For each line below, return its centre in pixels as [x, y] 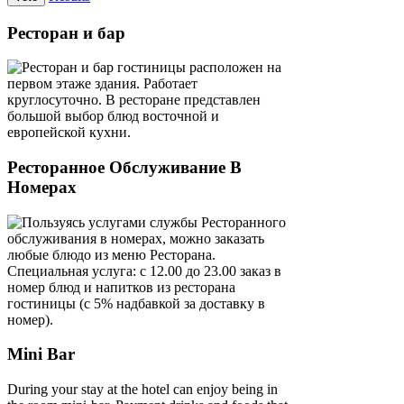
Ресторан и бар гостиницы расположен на [151, 68]
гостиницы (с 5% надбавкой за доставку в [136, 303]
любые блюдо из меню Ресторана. [111, 254]
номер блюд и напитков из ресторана [121, 287]
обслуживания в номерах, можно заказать [136, 238]
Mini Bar [41, 354]
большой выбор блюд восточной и [113, 116]
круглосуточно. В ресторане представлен [134, 100]
